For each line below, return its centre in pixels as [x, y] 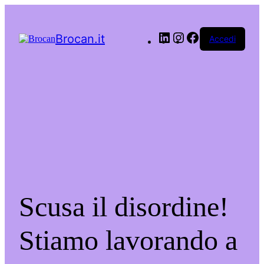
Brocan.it [80, 39]
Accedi [222, 39]
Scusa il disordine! [124, 207]
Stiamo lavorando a [128, 240]
